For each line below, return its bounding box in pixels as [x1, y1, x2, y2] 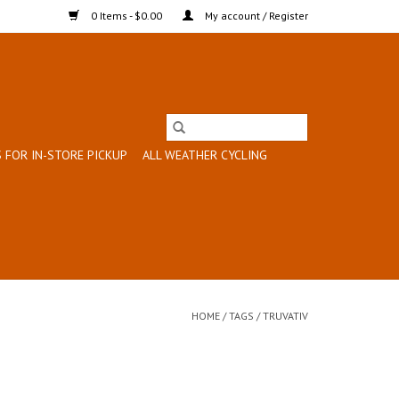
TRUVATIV [263, 309, 308, 322]
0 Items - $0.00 [88, 9, 165, 22]
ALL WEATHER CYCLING [142, 147, 267, 163]
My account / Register [202, 9, 308, 22]
